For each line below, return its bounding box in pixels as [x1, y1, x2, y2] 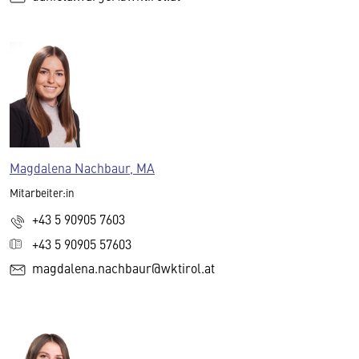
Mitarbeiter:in [10, 185, 75, 201]
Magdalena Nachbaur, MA [10, 159, 155, 177]
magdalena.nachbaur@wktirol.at [32, 258, 215, 276]
